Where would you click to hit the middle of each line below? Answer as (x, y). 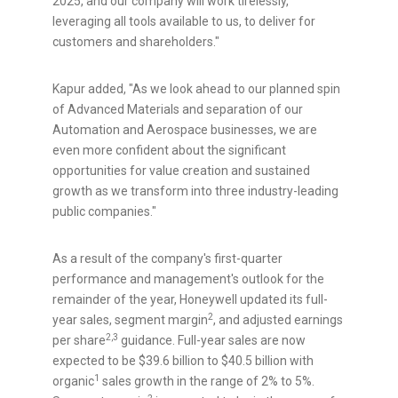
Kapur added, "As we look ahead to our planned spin (196, 89)
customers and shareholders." (136, 42)
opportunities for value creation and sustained (181, 171)
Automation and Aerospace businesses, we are (185, 130)
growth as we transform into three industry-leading (195, 191)
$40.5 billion (254, 361)
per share (79, 341)
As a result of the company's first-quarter (167, 259)
